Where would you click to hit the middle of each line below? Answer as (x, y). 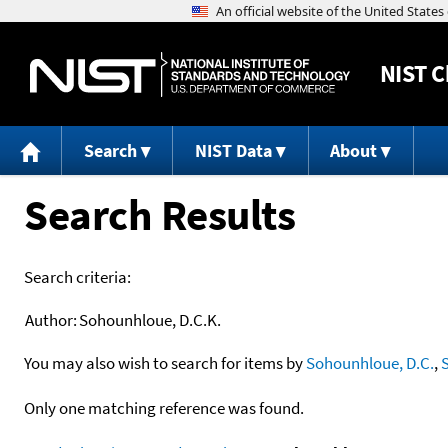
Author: (51, 319)
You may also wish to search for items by (165, 362)
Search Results (159, 214)
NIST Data (233, 151)
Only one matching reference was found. (164, 407)
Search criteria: (77, 276)
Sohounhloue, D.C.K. (150, 319)
